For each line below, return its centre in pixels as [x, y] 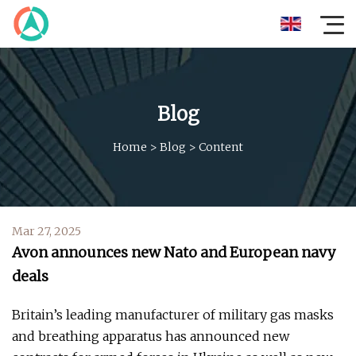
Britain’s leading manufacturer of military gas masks [173, 315]
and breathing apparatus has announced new [151, 336]
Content [221, 147]
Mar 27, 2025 [46, 231]
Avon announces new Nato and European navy [174, 252]
